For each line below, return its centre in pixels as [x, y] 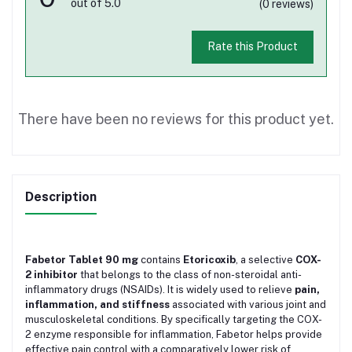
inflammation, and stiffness [97, 304]
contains [161, 259]
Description [61, 196]
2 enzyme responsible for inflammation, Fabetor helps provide [174, 334]
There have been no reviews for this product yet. [176, 119]
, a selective [266, 259]
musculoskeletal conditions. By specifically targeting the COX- [174, 319]
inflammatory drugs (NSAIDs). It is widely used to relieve [160, 289]
